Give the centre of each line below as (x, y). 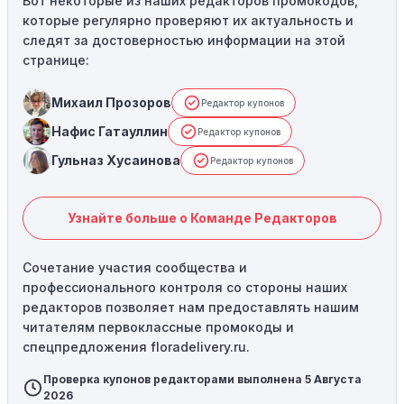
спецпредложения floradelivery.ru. (136, 346)
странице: (56, 60)
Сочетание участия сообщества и (135, 267)
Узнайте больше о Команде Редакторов (202, 217)
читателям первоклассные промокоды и (158, 326)
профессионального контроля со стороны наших (185, 287)
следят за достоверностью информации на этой (184, 40)
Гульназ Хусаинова (116, 160)
